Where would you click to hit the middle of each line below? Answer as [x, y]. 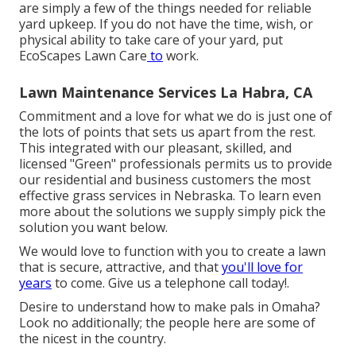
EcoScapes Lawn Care [83, 55]
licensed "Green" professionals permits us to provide [176, 163]
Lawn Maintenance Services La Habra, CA [166, 92]
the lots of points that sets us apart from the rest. [167, 132]
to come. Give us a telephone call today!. [170, 282]
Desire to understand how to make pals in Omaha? [170, 306]
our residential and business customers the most [165, 179]
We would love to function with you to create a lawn [172, 251]
